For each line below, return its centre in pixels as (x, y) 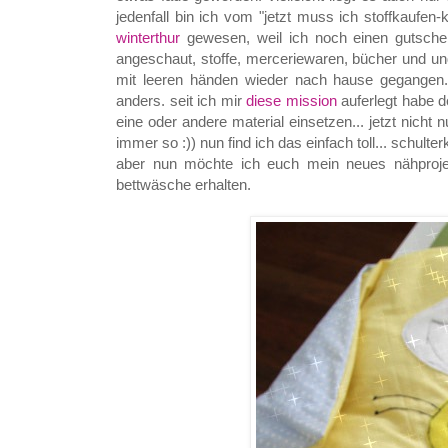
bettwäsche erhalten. (185, 184)
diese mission (291, 100)
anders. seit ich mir (181, 100)
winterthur (148, 37)
